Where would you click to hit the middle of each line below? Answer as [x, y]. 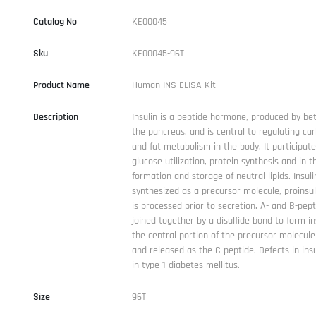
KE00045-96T [158, 53]
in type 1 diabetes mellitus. [186, 265]
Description [55, 117]
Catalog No [55, 22]
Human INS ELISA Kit [174, 85]
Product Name [61, 85]
